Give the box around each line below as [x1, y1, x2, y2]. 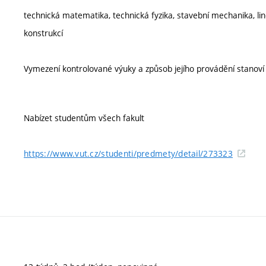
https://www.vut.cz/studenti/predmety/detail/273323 [24, 148, 233, 159]
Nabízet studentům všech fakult [24, 112, 144, 123]
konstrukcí [24, 27, 63, 39]
